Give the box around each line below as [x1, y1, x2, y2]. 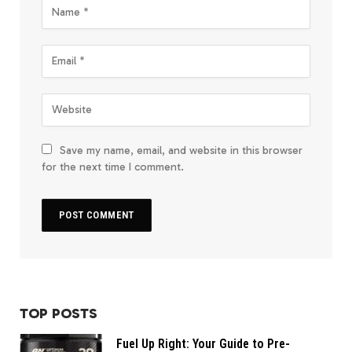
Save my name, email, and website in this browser [60, 143, 302, 157]
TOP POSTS [20, 304, 97, 322]
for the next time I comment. [42, 159, 184, 174]
